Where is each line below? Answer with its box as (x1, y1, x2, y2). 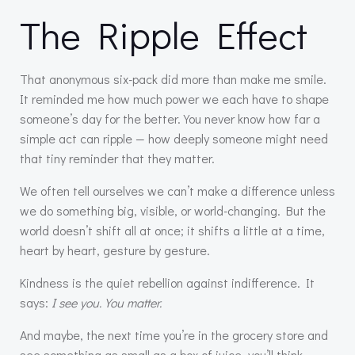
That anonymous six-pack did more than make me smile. (20, 71, 326, 87)
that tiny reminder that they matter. (20, 150, 215, 166)
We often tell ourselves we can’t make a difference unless (20, 182, 335, 199)
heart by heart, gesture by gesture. (20, 242, 210, 258)
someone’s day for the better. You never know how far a (20, 110, 320, 127)
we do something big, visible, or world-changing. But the (20, 202, 326, 219)
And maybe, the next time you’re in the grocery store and (20, 326, 328, 343)
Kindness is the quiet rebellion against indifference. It (20, 274, 315, 291)
